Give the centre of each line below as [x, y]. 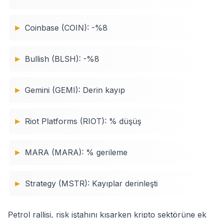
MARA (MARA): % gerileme [76, 152]
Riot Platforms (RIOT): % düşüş [83, 121]
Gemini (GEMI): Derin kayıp [75, 90]
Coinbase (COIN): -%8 [66, 28]
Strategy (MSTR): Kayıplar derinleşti [91, 183]
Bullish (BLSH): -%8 [62, 59]
